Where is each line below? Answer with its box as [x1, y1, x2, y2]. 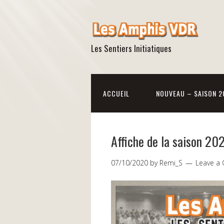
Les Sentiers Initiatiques [91, 42, 171, 54]
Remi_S [159, 158, 182, 167]
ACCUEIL [103, 88, 129, 98]
